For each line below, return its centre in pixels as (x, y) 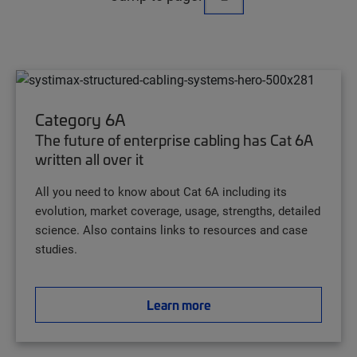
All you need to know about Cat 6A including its (161, 192)
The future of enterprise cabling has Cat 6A (174, 140)
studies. (56, 249)
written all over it (89, 159)
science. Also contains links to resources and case (171, 230)
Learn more (178, 305)
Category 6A (80, 120)
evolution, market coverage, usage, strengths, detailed (178, 211)
